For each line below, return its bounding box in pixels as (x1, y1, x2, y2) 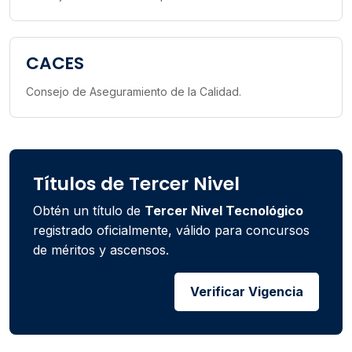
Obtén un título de (33, 203, 145, 219)
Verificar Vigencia (190, 284, 303, 300)
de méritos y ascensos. (33, 242, 169, 258)
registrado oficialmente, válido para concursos (33, 222, 310, 239)
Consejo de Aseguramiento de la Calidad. (26, 85, 241, 99)
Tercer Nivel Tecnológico (145, 203, 303, 219)
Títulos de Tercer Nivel (33, 170, 240, 197)
